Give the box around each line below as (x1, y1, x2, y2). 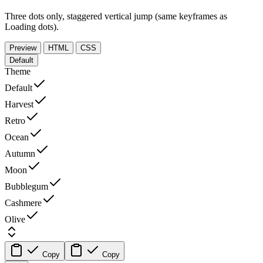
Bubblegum (5, 181, 48, 191)
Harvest (5, 99, 33, 109)
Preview (9, 43, 36, 52)
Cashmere (5, 197, 42, 208)
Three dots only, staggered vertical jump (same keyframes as (5, 11, 227, 21)
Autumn (5, 148, 35, 159)
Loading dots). (5, 21, 59, 32)
